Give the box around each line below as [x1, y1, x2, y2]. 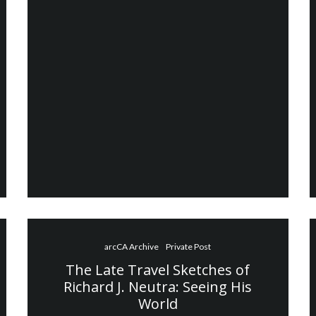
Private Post [166, 241, 212, 252]
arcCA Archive [104, 241, 159, 252]
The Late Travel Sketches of [66, 260, 250, 279]
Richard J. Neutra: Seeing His [63, 276, 253, 296]
